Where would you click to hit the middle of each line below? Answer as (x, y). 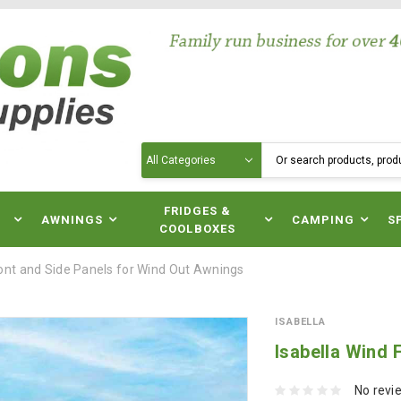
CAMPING (324, 220)
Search (162, 151)
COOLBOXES (197, 229)
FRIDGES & (197, 211)
